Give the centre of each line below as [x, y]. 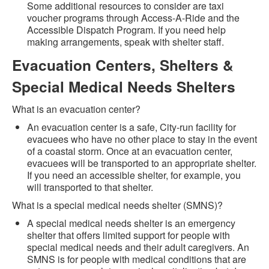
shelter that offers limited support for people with [128, 235]
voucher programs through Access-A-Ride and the [133, 18]
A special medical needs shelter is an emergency [131, 223]
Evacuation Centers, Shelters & [123, 65]
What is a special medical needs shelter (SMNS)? [117, 205]
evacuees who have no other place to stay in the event [142, 139]
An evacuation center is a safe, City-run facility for [131, 127]
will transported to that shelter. [90, 187]
